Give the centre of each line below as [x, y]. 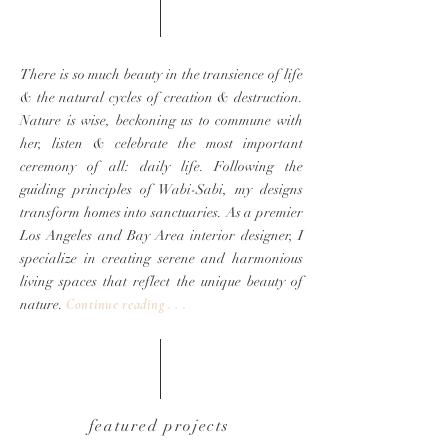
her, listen [56, 143]
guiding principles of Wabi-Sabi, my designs [161, 189]
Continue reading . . [124, 304]
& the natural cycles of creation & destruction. [161, 97]
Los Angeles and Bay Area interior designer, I [161, 235]
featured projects [159, 426]
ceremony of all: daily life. [112, 166]
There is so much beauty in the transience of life [161, 74]
